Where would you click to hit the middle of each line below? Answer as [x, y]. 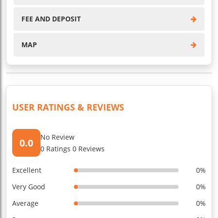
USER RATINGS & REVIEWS [68, 107]
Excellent [27, 170]
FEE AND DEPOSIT [51, 18]
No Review [57, 137]
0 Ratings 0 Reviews [73, 148]
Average [25, 203]
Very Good [29, 186]
